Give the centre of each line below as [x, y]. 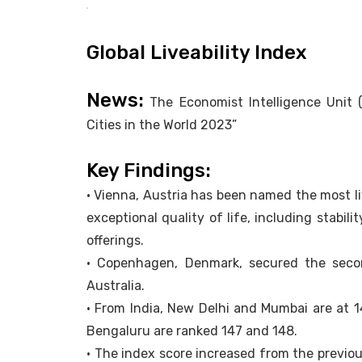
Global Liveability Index [197, 53]
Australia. [116, 286]
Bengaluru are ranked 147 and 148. [192, 331]
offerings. [115, 241]
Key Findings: [149, 171]
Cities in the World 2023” [162, 125]
